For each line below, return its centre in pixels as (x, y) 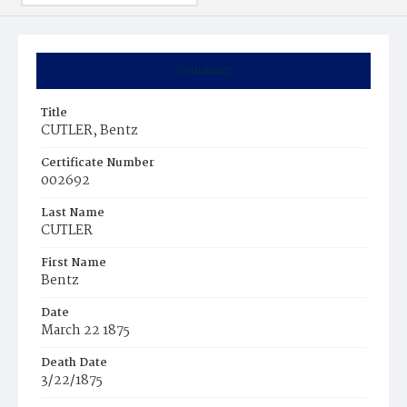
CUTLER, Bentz (89, 131)
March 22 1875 (85, 331)
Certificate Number (98, 163)
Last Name (73, 213)
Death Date (74, 363)
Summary (203, 70)
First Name (74, 263)
